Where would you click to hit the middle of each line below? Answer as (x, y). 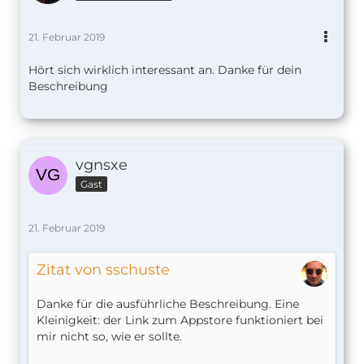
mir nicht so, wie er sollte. (109, 337)
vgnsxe (102, 165)
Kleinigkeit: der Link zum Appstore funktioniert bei (180, 321)
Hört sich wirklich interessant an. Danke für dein (165, 70)
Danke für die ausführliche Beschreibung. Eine (168, 304)
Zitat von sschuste (103, 270)
